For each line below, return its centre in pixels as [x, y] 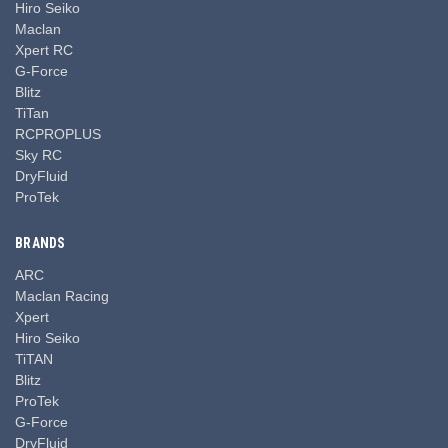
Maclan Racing [62, 295]
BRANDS [40, 242]
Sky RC [38, 154]
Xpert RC [44, 49]
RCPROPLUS [58, 133]
